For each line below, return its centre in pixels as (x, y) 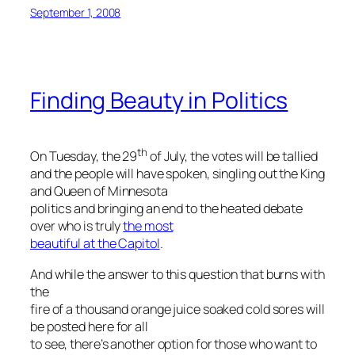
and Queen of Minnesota (99, 191)
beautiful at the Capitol (95, 244)
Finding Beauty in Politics (159, 101)
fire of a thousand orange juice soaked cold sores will (177, 309)
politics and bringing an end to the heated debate (167, 209)
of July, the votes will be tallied (233, 157)
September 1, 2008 (76, 12)
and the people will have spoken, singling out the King (177, 174)
